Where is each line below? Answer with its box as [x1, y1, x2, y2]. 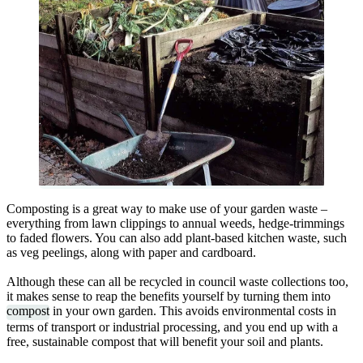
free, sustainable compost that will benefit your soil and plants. [6, 334, 323, 348]
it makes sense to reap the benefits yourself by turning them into [6, 289, 331, 304]
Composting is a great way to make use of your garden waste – [6, 202, 327, 216]
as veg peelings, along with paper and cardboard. [6, 246, 256, 260]
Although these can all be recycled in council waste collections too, [6, 275, 348, 289]
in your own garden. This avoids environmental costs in [49, 304, 336, 318]
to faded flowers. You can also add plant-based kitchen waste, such [6, 231, 347, 246]
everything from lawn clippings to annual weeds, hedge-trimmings [6, 216, 344, 231]
